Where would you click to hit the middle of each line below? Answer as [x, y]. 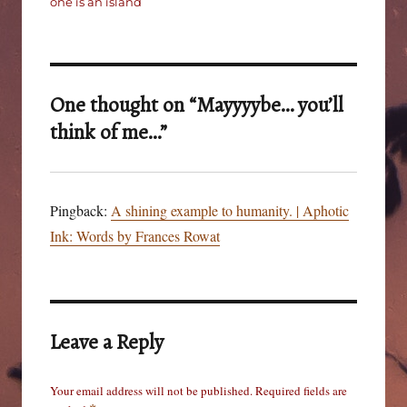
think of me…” [108, 132]
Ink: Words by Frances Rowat [134, 235]
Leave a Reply [106, 342]
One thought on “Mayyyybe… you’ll [196, 104]
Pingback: [80, 210]
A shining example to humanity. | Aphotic [229, 210]
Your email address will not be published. [151, 390]
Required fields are [301, 390]
